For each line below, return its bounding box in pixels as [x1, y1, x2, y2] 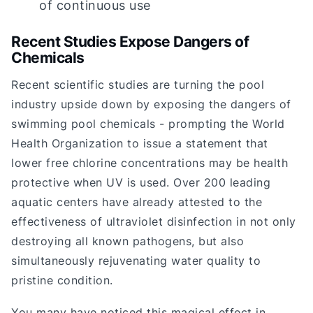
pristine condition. [11, 273, 113, 288]
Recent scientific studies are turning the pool [11, 78, 264, 92]
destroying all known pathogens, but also [11, 234, 244, 249]
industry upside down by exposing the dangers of [11, 97, 291, 112]
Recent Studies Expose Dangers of [11, 33, 249, 51]
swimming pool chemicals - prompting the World [11, 117, 285, 131]
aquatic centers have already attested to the [11, 195, 262, 210]
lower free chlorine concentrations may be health [11, 156, 288, 170]
